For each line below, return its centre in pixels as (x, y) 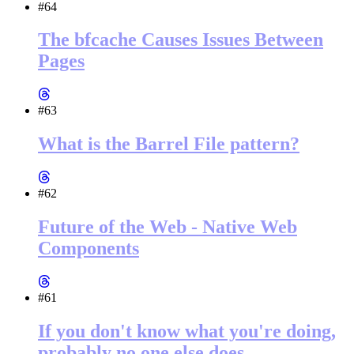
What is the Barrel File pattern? (169, 144)
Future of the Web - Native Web (168, 227)
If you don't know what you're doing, (187, 331)
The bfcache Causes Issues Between (181, 40)
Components (88, 249)
